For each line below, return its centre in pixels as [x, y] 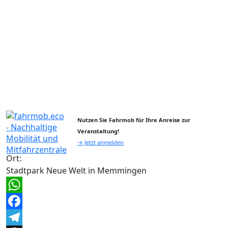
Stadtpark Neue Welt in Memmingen [76, 171]
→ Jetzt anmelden [101, 142]
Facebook [25, 218]
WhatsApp [26, 201]
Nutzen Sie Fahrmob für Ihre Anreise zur [134, 120]
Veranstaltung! [98, 131]
